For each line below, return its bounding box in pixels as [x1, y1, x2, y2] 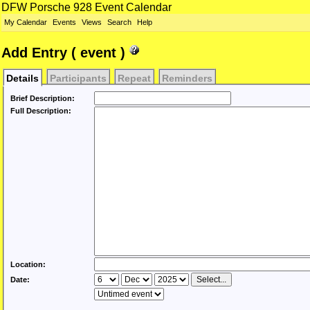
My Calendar [4, 18, 47, 26]
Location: [10, 260, 46, 269]
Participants [49, 73, 107, 84]
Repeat [117, 73, 151, 84]
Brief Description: [10, 94, 75, 103]
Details [6, 73, 39, 84]
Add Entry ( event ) [1, 44, 129, 60]
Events [53, 18, 76, 26]
